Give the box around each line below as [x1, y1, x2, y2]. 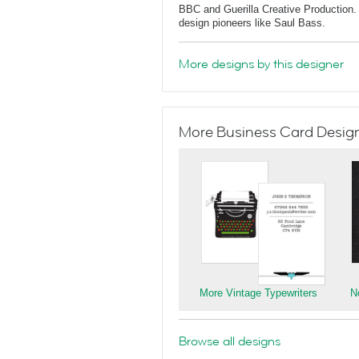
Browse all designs [179, 333, 280, 350]
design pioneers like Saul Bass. [179, 17, 325, 29]
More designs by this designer [179, 55, 344, 73]
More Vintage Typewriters [200, 287, 317, 299]
